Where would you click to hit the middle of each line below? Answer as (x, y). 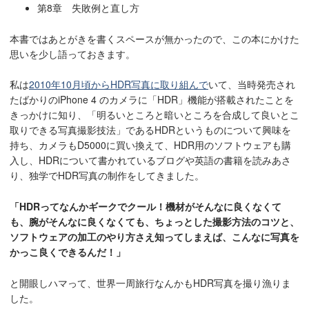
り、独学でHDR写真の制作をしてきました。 (107, 176)
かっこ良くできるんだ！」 (68, 251)
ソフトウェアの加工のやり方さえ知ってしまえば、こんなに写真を (154, 236)
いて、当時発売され (252, 84)
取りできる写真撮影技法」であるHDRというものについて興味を (150, 130)
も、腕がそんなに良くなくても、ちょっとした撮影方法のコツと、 (154, 221)
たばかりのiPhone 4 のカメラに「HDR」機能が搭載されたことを (152, 100)
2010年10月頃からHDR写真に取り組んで (119, 84)
